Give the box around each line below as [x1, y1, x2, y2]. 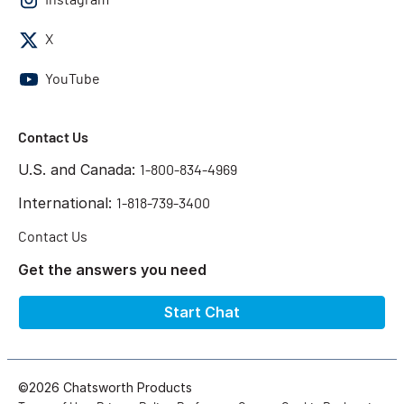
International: [18, 193, 116, 212]
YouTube [45, 71, 100, 87]
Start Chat [164, 302, 240, 321]
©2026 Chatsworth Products [18, 379, 192, 395]
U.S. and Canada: [18, 160, 140, 179]
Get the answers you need [18, 260, 207, 279]
